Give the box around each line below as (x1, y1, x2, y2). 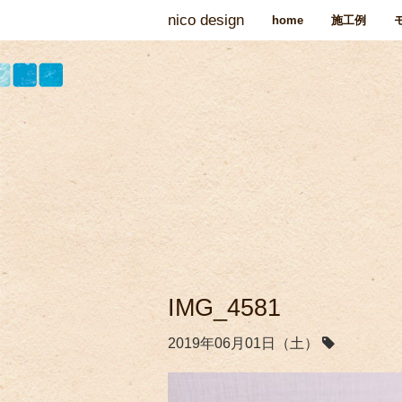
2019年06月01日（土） (168, 336, 322, 352)
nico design (168, 12, 244, 29)
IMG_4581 (168, 294, 281, 322)
